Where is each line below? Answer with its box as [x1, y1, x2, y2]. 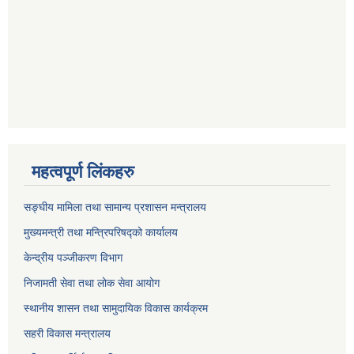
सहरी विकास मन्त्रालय [24, 327, 111, 341]
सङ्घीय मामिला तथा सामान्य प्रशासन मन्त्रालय [24, 201, 206, 214]
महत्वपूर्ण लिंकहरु [32, 162, 134, 183]
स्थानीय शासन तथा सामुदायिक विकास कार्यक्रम [24, 302, 208, 315]
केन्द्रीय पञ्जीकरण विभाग [24, 251, 122, 265]
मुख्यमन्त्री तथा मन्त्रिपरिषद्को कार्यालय [24, 226, 178, 239]
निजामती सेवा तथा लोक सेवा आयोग [24, 277, 160, 290]
